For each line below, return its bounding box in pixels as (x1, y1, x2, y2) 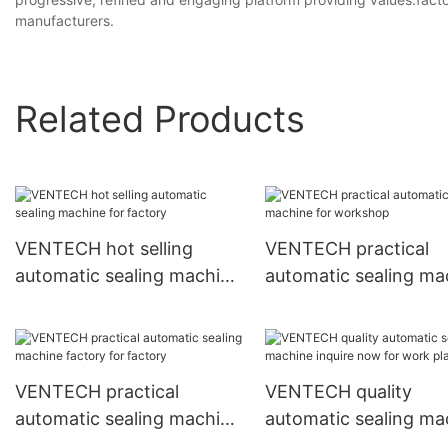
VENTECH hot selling (15, 238, 193, 260)
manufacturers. (15, 12, 114, 30)
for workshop (264, 292, 380, 314)
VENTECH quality (264, 381, 412, 403)
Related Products (15, 96, 305, 141)
